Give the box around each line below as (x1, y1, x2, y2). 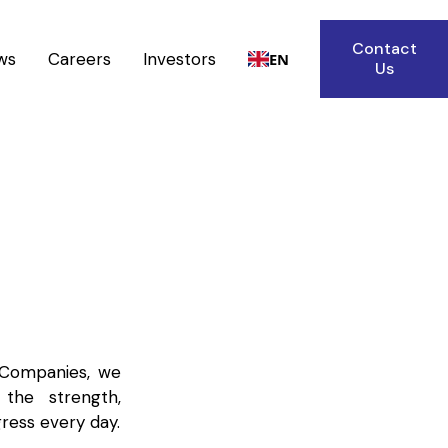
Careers (48, 47, 112, 70)
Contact (351, 38, 417, 59)
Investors (143, 47, 217, 70)
